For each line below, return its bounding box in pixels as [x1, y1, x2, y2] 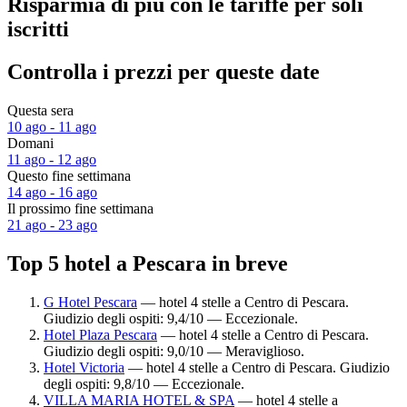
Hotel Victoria [44, 359, 124, 375]
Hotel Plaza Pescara [44, 326, 157, 342]
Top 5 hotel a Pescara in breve [7, 251, 288, 275]
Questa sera [7, 103, 74, 119]
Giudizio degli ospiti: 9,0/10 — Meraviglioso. [44, 342, 304, 359]
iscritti [7, 17, 69, 42]
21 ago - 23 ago [7, 217, 97, 233]
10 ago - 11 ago [7, 119, 96, 135]
